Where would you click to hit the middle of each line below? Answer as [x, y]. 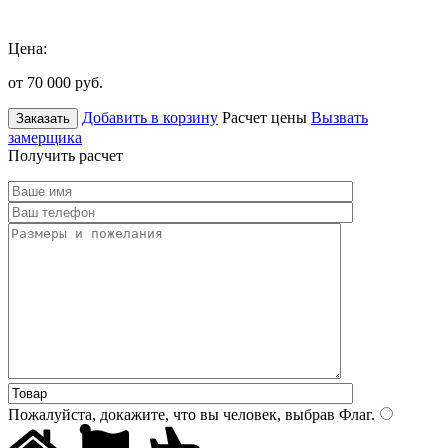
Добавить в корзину [150, 117]
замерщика [45, 137]
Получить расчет [65, 155]
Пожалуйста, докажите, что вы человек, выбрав [171, 414]
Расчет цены [264, 117]
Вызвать [339, 117]
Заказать [43, 118]
